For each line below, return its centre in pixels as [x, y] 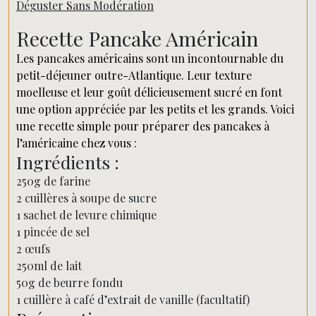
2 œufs [33, 249]
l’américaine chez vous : [77, 143]
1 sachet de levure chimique [86, 215]
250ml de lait [49, 266]
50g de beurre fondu [69, 282]
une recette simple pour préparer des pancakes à [143, 126]
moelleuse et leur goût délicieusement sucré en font [149, 92]
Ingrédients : [68, 162]
